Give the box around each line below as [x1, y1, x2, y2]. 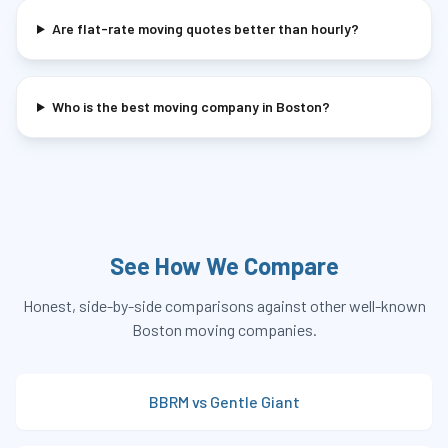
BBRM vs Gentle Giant [148, 392, 300, 411]
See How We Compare [109, 251, 339, 280]
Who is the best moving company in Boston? [51, 98, 330, 115]
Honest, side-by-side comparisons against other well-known [22, 296, 426, 315]
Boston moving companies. [131, 320, 317, 339]
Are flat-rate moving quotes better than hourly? [51, 20, 359, 37]
